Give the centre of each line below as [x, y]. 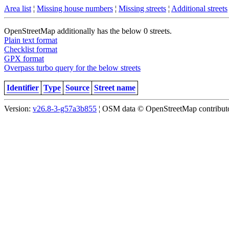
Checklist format [31, 49]
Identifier [23, 88]
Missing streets [142, 8]
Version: [18, 109]
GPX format [24, 59]
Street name [115, 88]
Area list [18, 8]
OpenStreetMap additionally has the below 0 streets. [88, 31]
